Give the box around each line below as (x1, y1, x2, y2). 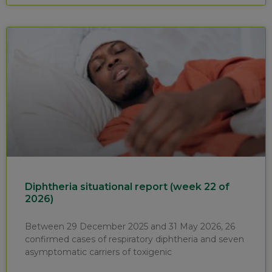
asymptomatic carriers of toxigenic (25, 246, 172, 257)
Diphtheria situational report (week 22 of (25, 180, 229, 192)
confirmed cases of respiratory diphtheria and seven (25, 233, 244, 245)
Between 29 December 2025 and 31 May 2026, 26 (25, 220, 235, 232)
